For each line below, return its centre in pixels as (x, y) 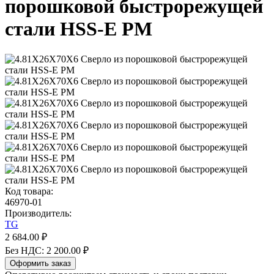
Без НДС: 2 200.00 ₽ (47, 250)
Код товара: (29, 191)
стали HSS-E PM (79, 29)
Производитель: (38, 213)
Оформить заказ (40, 263)
